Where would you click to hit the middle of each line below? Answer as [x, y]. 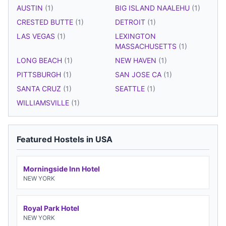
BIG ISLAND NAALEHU [153, 8]
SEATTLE [131, 88]
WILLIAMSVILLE [44, 102]
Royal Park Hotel [51, 208]
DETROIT [131, 22]
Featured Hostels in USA [65, 139]
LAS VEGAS [37, 36]
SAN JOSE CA [139, 74]
